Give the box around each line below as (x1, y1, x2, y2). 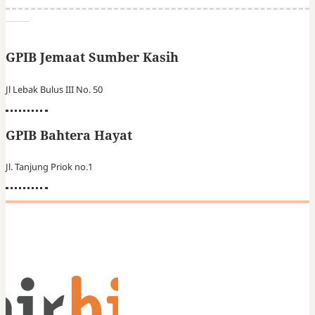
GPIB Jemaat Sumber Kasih (6, 48, 179, 65)
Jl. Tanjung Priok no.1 (6, 160, 93, 174)
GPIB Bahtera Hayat (6, 126, 132, 143)
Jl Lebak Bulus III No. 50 (6, 82, 103, 96)
